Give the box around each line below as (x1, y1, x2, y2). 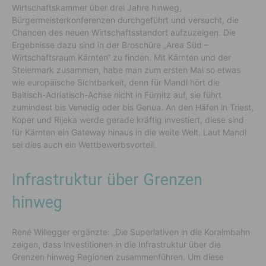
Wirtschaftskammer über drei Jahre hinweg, (12, 2, 182, 12)
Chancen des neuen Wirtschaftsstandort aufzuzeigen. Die (12, 27, 236, 37)
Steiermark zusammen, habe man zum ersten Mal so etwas (12, 64, 240, 75)
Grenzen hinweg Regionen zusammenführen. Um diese (12, 251, 224, 262)
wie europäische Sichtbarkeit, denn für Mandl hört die (12, 77, 220, 87)
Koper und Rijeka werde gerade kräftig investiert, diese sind (12, 114, 244, 125)
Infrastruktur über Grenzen (12, 170, 202, 189)
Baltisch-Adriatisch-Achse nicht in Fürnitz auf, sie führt (12, 89, 221, 100)
